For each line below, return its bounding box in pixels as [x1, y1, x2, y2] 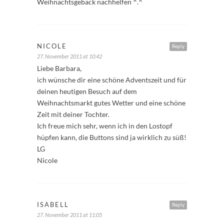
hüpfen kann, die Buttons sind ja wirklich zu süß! [37, 132, 186, 141]
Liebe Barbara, [37, 63, 81, 72]
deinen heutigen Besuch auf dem [37, 86, 137, 95]
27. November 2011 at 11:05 [37, 211, 102, 218]
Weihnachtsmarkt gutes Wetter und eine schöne [37, 98, 185, 107]
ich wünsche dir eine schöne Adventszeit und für [37, 75, 186, 84]
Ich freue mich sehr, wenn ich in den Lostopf [37, 121, 172, 130]
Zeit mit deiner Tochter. [37, 109, 109, 118]
